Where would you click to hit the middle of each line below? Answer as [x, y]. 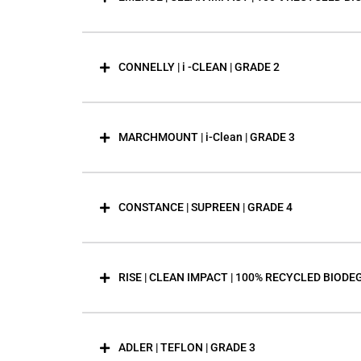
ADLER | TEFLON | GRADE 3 [187, 347]
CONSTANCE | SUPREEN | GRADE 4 [205, 207]
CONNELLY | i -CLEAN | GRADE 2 [199, 67]
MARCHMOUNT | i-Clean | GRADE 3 [207, 137]
